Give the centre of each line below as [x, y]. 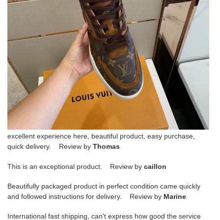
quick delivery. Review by [50, 147]
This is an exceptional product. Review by [76, 166]
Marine [175, 196]
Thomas [106, 147]
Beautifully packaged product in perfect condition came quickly [104, 186]
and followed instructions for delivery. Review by [85, 196]
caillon [155, 166]
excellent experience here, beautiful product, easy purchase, [101, 136]
